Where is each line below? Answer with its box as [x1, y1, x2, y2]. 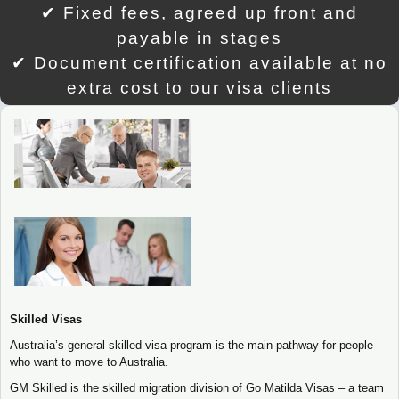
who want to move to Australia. [10, 354, 168, 369]
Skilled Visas [10, 312, 82, 326]
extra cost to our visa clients [67, 78, 332, 97]
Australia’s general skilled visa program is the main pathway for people [10, 338, 373, 352]
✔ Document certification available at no [12, 53, 387, 72]
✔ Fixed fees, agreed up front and [41, 4, 358, 22]
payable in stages [117, 28, 282, 47]
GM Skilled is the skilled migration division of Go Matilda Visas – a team [10, 380, 384, 395]
